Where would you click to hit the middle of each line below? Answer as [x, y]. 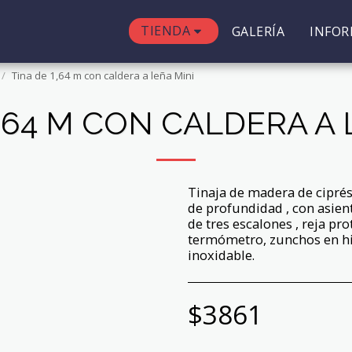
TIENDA [166, 31]
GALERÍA [258, 31]
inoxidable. [221, 255]
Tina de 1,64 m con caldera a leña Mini [103, 75]
